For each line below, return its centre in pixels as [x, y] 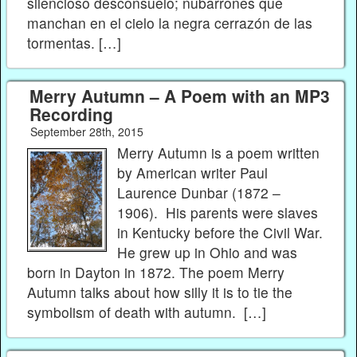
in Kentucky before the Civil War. [220, 233]
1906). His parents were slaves [218, 213]
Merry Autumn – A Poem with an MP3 [179, 95]
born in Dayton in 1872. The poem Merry [156, 273]
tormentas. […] [74, 42]
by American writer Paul [193, 173]
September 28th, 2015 [86, 131]
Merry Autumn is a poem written [219, 153]
